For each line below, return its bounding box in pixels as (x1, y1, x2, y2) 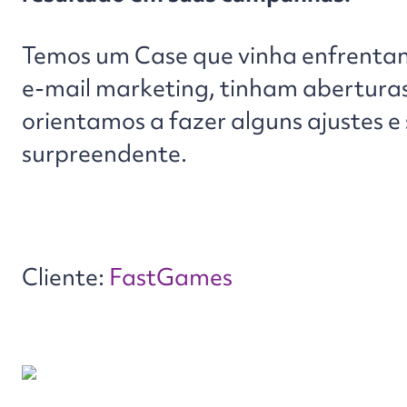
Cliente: (22, 262, 104, 293)
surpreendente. (22, 138, 187, 170)
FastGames (104, 262, 233, 293)
